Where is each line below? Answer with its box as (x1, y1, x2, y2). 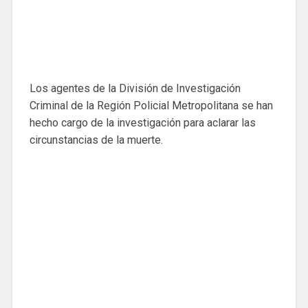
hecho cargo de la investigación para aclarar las (29, 115, 256, 129)
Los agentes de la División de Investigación (29, 81, 241, 95)
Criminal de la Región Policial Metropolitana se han (29, 98, 273, 112)
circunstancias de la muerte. (29, 133, 163, 146)
